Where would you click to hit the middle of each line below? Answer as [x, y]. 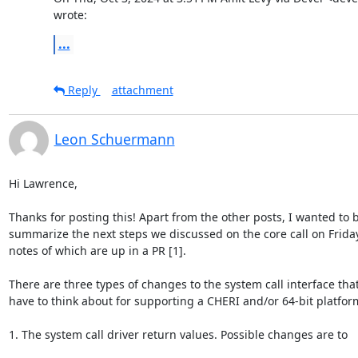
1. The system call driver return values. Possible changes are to [178, 334]
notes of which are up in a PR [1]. [97, 250]
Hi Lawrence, [43, 183]
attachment [142, 89]
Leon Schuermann [114, 139]
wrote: [70, 14]
